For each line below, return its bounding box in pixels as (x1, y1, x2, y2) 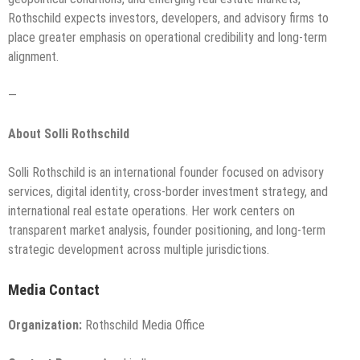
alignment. (8, 48, 59, 64)
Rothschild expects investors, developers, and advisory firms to (8, 10, 329, 26)
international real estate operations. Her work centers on (8, 202, 295, 219)
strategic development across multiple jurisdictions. (8, 241, 269, 257)
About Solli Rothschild (8, 125, 129, 141)
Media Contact (8, 280, 100, 299)
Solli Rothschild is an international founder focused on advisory (8, 164, 324, 180)
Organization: (8, 317, 82, 333)
